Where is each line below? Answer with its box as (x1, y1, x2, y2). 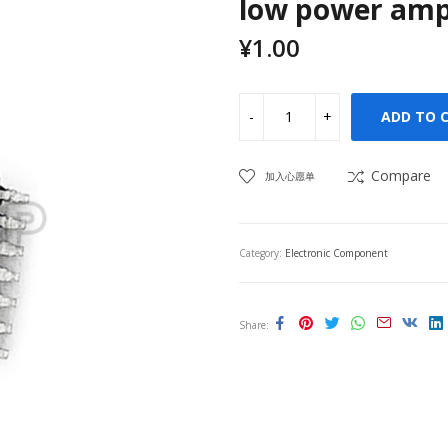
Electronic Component (285, 245, 388, 260)
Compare (371, 165, 431, 185)
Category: (239, 245, 285, 260)
